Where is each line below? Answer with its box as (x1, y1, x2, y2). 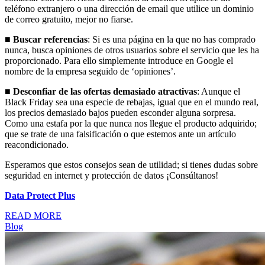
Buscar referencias (13, 34, 88, 45)
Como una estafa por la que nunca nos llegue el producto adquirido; (5, 118, 257, 129)
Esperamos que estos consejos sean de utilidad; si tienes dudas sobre (5, 160, 258, 170)
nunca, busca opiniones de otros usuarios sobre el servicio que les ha (5, 45, 259, 56)
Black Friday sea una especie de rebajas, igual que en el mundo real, (5, 97, 258, 108)
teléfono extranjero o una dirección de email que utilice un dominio (5, 4, 254, 14)
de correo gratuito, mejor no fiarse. (5, 14, 133, 25)
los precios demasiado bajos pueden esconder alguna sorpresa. (5, 108, 236, 118)
